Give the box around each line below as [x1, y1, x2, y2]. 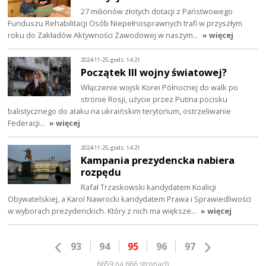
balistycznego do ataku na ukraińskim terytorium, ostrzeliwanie [8, 106, 232, 117]
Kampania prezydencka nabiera [81, 153, 235, 167]
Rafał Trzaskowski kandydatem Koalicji [81, 182, 217, 193]
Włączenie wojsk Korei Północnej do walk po [81, 82, 239, 93]
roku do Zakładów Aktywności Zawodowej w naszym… [8, 30, 201, 41]
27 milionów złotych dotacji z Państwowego [81, 6, 233, 17]
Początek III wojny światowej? [81, 65, 227, 80]
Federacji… [8, 118, 47, 129]
